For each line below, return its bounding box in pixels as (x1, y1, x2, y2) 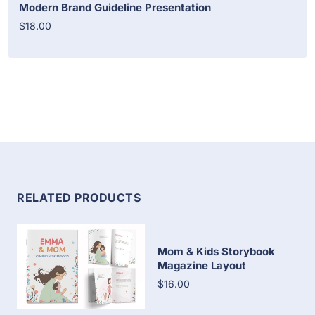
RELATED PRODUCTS (17, 190, 141, 205)
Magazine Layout (157, 258, 246, 272)
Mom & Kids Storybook (157, 244, 275, 258)
